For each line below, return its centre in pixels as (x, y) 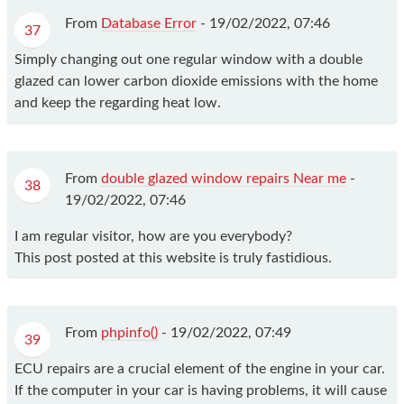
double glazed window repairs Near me (224, 178)
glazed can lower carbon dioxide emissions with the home (196, 82)
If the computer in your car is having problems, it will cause (201, 390)
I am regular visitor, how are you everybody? (153, 236)
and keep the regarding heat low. (118, 103)
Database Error (149, 24)
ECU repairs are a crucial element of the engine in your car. (200, 368)
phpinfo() (129, 332)
